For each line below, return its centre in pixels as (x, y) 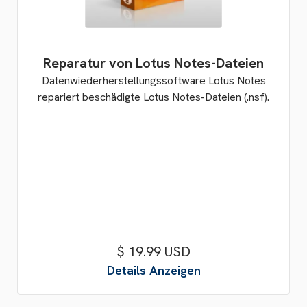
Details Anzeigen (153, 270)
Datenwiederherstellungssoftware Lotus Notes (153, 81)
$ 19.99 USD (153, 251)
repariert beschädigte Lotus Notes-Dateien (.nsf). (153, 97)
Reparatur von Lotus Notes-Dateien (153, 63)
